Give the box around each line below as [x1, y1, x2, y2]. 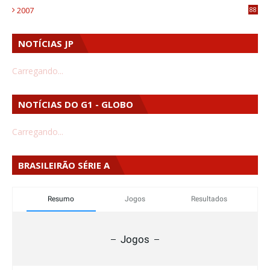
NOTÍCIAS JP [18, 37, 74, 50]
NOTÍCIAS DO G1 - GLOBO [18, 98, 133, 111]
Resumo [48, 195, 75, 204]
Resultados [190, 195, 227, 204]
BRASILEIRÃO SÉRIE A [18, 159, 110, 172]
